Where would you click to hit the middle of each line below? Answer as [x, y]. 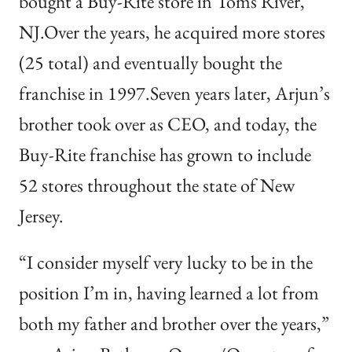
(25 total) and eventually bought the [150, 62]
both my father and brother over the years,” [174, 323]
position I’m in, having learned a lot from [169, 293]
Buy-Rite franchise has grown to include [165, 154]
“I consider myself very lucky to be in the [166, 262]
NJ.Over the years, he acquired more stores [172, 32]
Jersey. [41, 216]
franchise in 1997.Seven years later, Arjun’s [174, 93]
